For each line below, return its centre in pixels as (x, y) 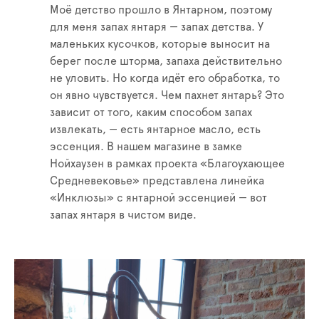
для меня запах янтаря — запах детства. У (157, 27)
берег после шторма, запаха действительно (166, 62)
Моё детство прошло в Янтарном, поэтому (161, 10)
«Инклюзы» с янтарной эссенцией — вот (158, 198)
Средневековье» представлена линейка (157, 181)
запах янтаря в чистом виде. (123, 215)
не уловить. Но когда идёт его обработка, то (165, 79)
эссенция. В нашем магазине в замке (146, 147)
